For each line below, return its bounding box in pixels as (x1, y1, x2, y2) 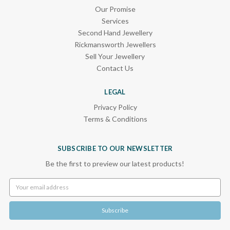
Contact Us (97, 63, 133, 72)
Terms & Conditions (83, 114, 147, 123)
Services (101, 16, 129, 25)
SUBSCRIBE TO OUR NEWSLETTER (57, 144, 173, 152)
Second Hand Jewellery (78, 28, 152, 37)
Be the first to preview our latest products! (46, 159, 184, 168)
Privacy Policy (93, 102, 137, 111)
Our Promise (94, 4, 136, 13)
